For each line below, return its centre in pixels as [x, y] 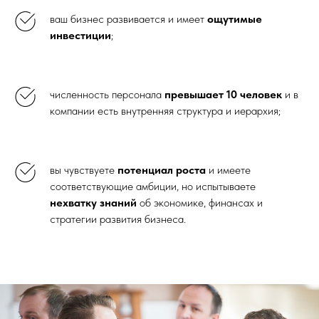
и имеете [228, 169]
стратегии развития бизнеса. [118, 219]
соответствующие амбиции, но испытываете [153, 186]
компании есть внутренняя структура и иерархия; [165, 110]
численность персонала [107, 94]
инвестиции [80, 35]
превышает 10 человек [223, 94]
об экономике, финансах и [200, 202]
